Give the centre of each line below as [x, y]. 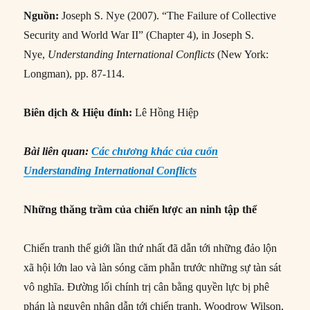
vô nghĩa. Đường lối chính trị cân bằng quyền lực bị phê [147, 286]
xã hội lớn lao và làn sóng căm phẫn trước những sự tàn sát [153, 267]
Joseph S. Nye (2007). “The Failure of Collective [169, 15]
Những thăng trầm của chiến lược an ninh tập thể [140, 209]
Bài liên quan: [58, 151]
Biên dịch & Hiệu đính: [78, 112]
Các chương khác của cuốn [155, 151]
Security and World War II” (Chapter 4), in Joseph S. [139, 35]
